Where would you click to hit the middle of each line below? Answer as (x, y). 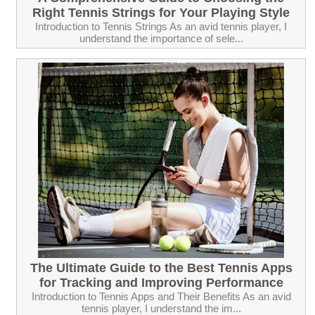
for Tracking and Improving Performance (161, 282)
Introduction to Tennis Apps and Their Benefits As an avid (161, 296)
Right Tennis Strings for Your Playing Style (161, 12)
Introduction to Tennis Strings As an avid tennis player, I (161, 26)
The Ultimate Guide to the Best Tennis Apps (161, 268)
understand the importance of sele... (161, 38)
